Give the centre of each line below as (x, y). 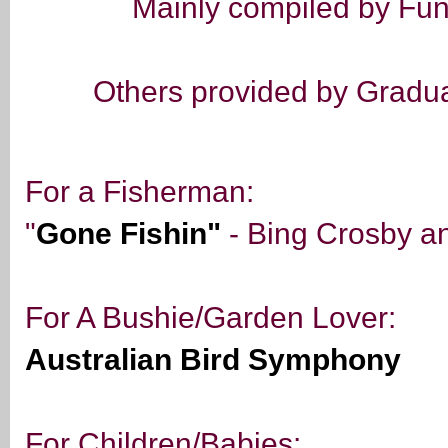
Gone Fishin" (128, 234)
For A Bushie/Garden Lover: (214, 318)
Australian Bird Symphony (213, 360)
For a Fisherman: (143, 192)
